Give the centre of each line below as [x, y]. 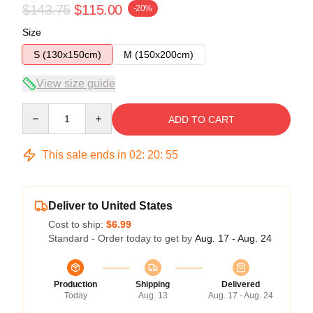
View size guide [76, 83]
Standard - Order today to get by [122, 238]
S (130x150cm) [67, 54]
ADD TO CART [201, 119]
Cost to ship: [77, 224]
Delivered [241, 284]
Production [75, 284]
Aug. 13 [153, 295]
